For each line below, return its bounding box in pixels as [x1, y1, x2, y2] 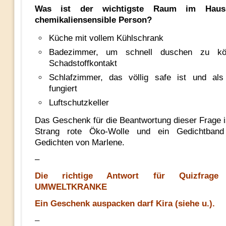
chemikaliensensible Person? [34, 15, 152, 25]
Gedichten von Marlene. [34, 138, 125, 147]
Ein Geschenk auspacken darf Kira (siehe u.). [34, 199, 215, 208]
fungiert [48, 84, 77, 93]
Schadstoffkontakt [48, 59, 117, 68]
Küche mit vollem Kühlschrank [48, 33, 163, 43]
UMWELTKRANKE [34, 182, 107, 192]
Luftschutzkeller [48, 98, 109, 107]
